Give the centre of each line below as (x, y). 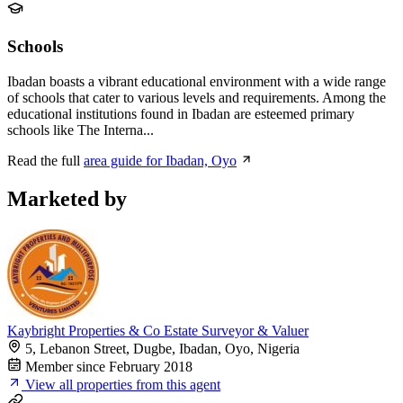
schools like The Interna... (81, 130)
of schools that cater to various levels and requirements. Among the (197, 97)
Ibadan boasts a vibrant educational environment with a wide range (197, 81)
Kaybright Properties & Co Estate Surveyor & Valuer (158, 330)
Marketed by (67, 198)
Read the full (45, 160)
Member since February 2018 (107, 366)
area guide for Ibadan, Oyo (160, 160)
